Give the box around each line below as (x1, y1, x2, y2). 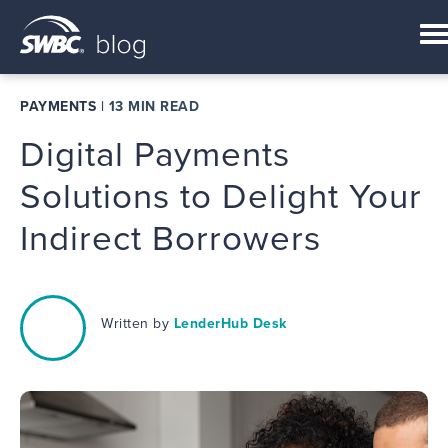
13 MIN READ (108, 98, 199, 115)
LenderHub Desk (173, 315, 287, 332)
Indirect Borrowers (20, 218, 321, 260)
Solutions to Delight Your (20, 176, 422, 218)
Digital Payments (20, 134, 290, 176)
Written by (101, 315, 174, 332)
